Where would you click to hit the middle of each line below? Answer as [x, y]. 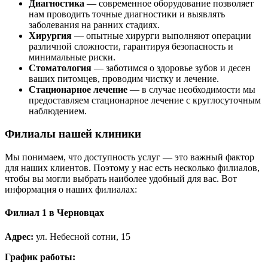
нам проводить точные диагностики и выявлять [127, 14]
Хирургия [50, 35]
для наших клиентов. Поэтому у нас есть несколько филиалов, [132, 168]
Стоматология [60, 68]
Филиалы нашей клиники [73, 134]
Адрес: [19, 236]
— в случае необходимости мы [191, 89]
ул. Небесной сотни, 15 [82, 236]
